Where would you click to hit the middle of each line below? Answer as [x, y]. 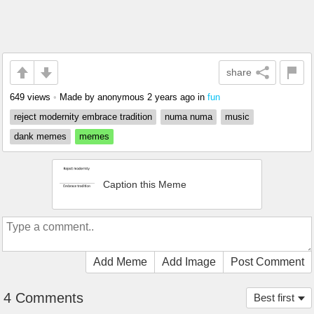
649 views [30, 97]
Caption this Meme [145, 185]
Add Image [189, 262]
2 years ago [171, 97]
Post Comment [267, 262]
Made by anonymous [103, 97]
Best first [274, 298]
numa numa [189, 117]
